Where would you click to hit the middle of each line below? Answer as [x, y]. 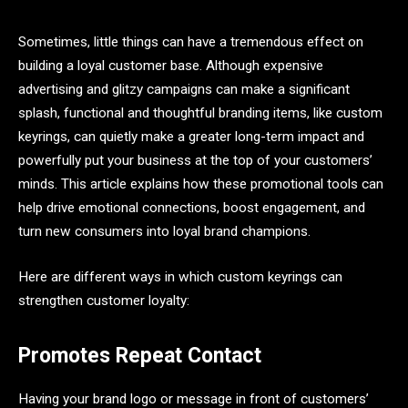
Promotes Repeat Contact [140, 355]
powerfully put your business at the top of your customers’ [195, 160]
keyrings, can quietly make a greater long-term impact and [191, 137]
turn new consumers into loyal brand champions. [164, 231]
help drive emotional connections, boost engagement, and [192, 208]
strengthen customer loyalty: [104, 300]
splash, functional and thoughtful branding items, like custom [200, 113]
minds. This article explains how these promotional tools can [201, 184]
